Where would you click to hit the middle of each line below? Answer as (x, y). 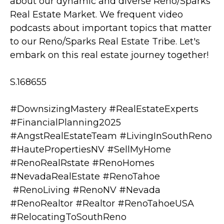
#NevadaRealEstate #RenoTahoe (85, 177)
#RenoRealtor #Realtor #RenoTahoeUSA (102, 204)
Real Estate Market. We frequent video (96, 15)
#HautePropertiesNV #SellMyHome (90, 150)
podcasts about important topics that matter (111, 28)
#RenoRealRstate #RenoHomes (82, 163)
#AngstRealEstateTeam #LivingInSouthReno (111, 136)
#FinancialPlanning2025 (65, 123)
